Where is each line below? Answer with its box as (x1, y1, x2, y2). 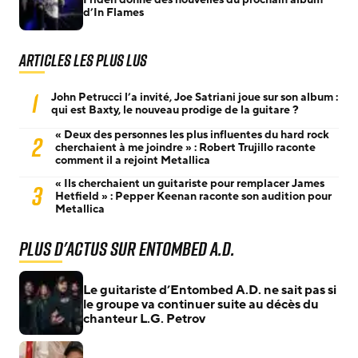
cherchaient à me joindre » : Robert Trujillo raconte (55, 140, 316, 155)
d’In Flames (83, 5, 144, 20)
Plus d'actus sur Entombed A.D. (19, 235, 235, 262)
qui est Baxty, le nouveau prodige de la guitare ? (51, 102, 299, 117)
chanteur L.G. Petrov (83, 310, 205, 328)
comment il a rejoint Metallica (55, 153, 210, 168)
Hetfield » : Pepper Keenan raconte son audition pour (55, 189, 332, 204)
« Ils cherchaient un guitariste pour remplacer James (55, 176, 324, 191)
